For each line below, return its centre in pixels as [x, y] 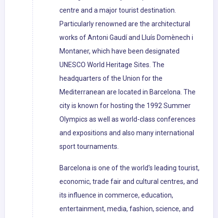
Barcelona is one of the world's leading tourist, [129, 168]
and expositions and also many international [127, 133]
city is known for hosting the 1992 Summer [125, 106]
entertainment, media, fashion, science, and [127, 209]
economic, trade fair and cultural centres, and [129, 182]
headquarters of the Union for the [111, 79]
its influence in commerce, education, [116, 195]
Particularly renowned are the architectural [125, 24]
